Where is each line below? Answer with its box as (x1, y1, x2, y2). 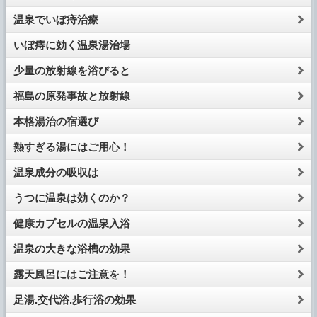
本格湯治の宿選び (13, 115, 98, 128)
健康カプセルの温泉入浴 (13, 217, 130, 230)
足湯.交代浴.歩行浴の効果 (13, 294, 136, 306)
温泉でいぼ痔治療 (13, 13, 98, 26)
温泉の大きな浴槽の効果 (13, 243, 130, 255)
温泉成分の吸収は (13, 166, 98, 179)
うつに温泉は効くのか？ (13, 192, 130, 204)
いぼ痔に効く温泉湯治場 (13, 39, 130, 52)
